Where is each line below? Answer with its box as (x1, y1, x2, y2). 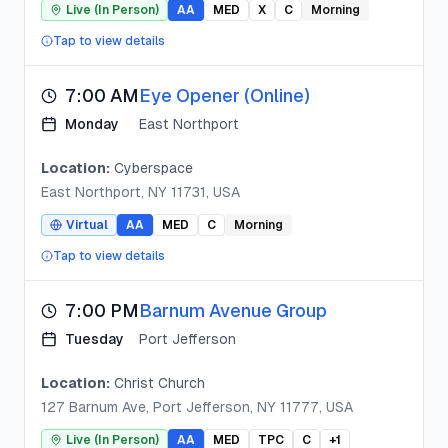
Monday (65, 116, 119, 132)
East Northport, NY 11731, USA (41, 184, 240, 200)
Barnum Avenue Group (139, 300, 327, 321)
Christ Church (114, 375, 205, 391)
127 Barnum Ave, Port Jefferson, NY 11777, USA (41, 399, 353, 415)
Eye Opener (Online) (139, 85, 310, 106)
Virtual (66, 218, 108, 232)
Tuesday (65, 331, 124, 347)
